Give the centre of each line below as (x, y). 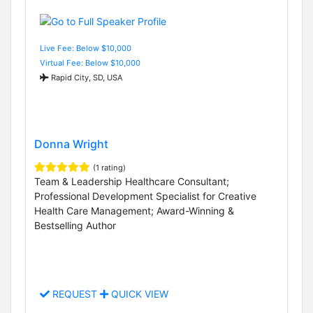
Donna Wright (71, 144)
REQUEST (75, 294)
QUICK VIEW (138, 294)
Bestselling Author (75, 225)
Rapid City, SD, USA (86, 77)
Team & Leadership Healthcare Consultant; (132, 181)
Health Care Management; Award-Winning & (134, 210)
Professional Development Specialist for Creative (145, 196)
